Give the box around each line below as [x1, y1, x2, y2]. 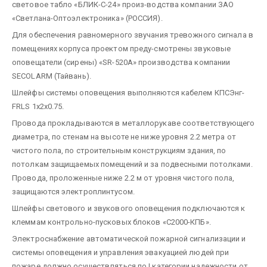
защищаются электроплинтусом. [12, 187, 135, 196]
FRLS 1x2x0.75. [12, 101, 64, 111]
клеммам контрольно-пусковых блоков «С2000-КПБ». [12, 217, 211, 226]
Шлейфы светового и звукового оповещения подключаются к [12, 203, 246, 213]
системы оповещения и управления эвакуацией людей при [12, 247, 229, 257]
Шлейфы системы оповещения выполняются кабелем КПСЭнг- [12, 88, 245, 97]
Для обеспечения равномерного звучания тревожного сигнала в [12, 30, 253, 39]
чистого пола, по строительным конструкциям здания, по [12, 145, 226, 155]
